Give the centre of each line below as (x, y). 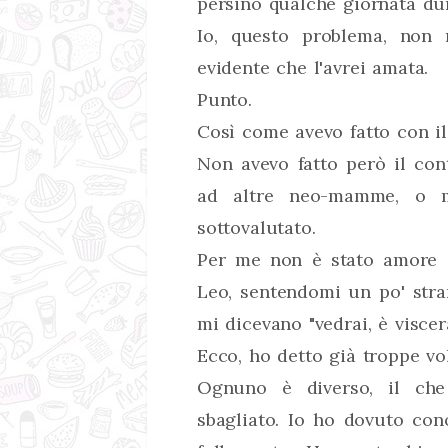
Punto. (224, 99)
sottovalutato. (256, 227)
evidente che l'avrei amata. (313, 67)
